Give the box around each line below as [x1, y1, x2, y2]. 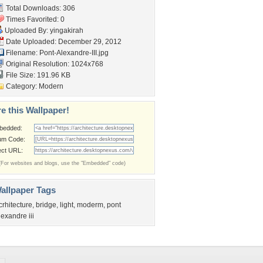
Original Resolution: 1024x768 [4, 60, 103, 68]
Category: [4, 82, 39, 90]
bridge [36, 201, 56, 209]
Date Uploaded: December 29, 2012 [4, 38, 122, 46]
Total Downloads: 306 [4, 4, 75, 12]
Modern [39, 82, 63, 90]
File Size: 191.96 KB [4, 71, 70, 79]
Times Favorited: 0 [4, 15, 65, 23]
